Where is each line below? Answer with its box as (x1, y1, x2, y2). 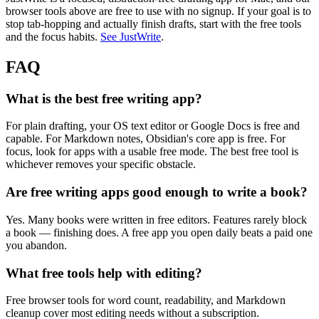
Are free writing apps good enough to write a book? (6, 184, 308, 200)
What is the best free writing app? (6, 90, 202, 106)
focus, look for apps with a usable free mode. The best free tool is (6, 145, 298, 158)
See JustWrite (100, 30, 161, 43)
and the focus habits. (6, 30, 98, 43)
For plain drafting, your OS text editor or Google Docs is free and (6, 120, 300, 132)
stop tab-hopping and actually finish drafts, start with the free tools (6, 17, 301, 30)
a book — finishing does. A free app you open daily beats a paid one (6, 226, 313, 239)
